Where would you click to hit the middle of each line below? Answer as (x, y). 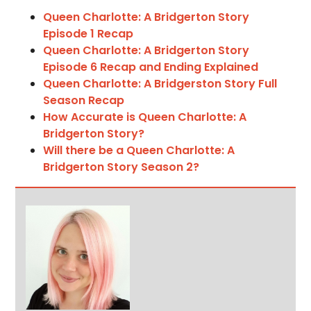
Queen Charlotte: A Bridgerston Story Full (160, 84)
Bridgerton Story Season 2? (121, 167)
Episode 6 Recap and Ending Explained (151, 67)
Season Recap (84, 101)
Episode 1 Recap (89, 34)
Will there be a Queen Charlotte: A (139, 151)
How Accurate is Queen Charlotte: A (145, 117)
